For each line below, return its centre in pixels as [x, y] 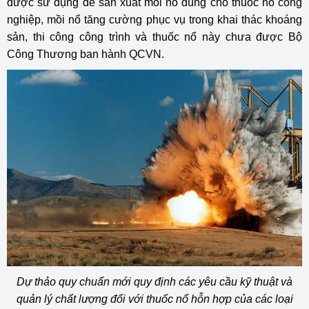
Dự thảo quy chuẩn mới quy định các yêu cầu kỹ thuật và [154, 281]
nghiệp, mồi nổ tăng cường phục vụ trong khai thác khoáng [154, 20]
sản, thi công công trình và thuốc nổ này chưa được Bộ [154, 37]
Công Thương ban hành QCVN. [86, 54]
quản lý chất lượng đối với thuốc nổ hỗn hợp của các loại [154, 299]
